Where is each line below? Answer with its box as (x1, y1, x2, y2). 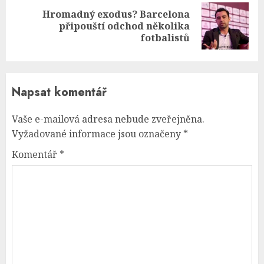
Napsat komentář (12, 83, 107, 101)
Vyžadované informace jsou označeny (12, 127, 183, 140)
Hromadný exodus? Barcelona (42, 7, 190, 21)
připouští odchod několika (59, 19, 190, 32)
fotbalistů (140, 31, 190, 44)
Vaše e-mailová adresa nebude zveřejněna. (12, 112, 204, 126)
